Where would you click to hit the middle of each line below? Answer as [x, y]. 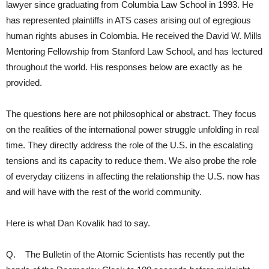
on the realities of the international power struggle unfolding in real [132, 129]
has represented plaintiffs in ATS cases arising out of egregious [128, 20]
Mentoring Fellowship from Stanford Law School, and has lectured [134, 51]
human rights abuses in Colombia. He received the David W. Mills [134, 35]
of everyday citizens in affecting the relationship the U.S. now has [133, 176]
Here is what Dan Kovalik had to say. [78, 223]
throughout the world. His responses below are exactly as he [124, 67]
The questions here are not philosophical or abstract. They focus [131, 113]
